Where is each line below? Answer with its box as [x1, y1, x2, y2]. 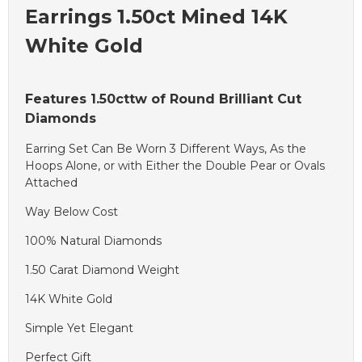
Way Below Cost [25, 204, 118, 220]
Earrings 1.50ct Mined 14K [25, 5, 288, 29]
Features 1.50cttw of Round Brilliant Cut [25, 91, 301, 107]
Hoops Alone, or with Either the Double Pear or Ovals [25, 158, 325, 174]
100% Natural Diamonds [25, 234, 162, 249]
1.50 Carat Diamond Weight [25, 263, 179, 278]
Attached [25, 175, 78, 191]
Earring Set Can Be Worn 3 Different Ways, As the [25, 141, 306, 157]
